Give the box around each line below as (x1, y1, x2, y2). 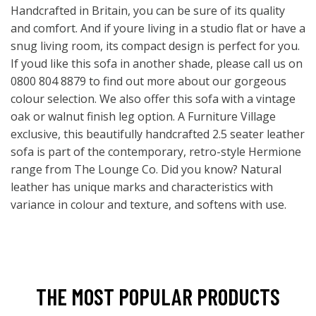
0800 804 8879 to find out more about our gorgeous (11, 73, 286, 90)
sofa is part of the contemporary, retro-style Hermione (11, 144, 301, 160)
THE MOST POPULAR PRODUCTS (36, 283, 280, 310)
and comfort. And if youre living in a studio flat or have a (11, 20, 305, 37)
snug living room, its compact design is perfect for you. (11, 38, 300, 54)
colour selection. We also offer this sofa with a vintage (11, 91, 296, 107)
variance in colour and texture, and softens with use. (11, 197, 286, 213)
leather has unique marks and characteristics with (11, 179, 273, 195)
